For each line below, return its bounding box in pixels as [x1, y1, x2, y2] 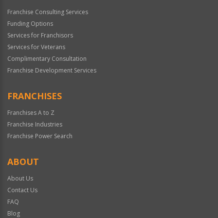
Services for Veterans [7, 42, 65, 51]
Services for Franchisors [7, 31, 73, 39]
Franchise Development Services [7, 66, 96, 74]
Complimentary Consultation [7, 54, 87, 63]
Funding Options [7, 19, 53, 28]
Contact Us [7, 185, 37, 194]
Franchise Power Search [7, 131, 73, 140]
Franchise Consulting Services [7, 7, 88, 16]
